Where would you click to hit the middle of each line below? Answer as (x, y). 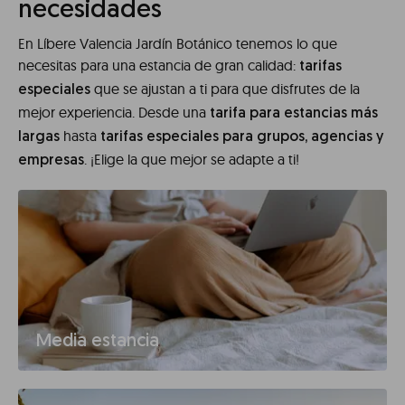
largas (39, 138)
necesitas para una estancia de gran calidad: (159, 66)
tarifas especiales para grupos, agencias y (242, 138)
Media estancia (98, 342)
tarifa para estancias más (294, 114)
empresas (51, 161)
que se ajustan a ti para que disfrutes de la (225, 89)
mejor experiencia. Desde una (114, 113)
